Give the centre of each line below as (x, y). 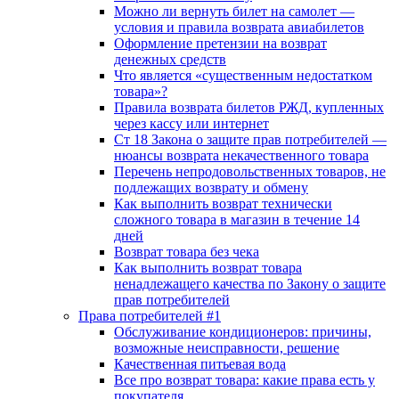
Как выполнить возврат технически (223, 204)
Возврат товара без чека (187, 252)
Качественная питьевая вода (200, 364)
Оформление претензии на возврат (220, 43)
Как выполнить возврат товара (208, 268)
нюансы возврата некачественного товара (241, 155)
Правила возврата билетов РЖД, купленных (249, 107)
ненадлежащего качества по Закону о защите (250, 284)
